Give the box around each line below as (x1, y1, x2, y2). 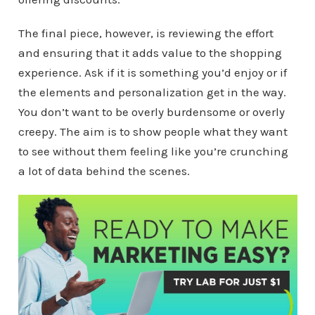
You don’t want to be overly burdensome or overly (18, 105, 285, 119)
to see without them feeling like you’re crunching (18, 144, 288, 158)
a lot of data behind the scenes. (18, 164, 190, 178)
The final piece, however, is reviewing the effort (18, 26, 274, 40)
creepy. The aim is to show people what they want (18, 124, 288, 139)
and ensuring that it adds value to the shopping (18, 46, 282, 60)
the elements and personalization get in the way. (18, 85, 286, 99)
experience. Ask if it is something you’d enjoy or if (18, 65, 287, 79)
